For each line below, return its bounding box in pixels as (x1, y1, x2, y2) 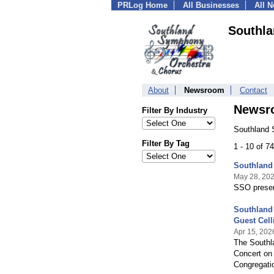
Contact (240, 86, 267, 95)
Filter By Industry (142, 106, 207, 115)
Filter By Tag (142, 139, 190, 148)
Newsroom (184, 86, 224, 95)
